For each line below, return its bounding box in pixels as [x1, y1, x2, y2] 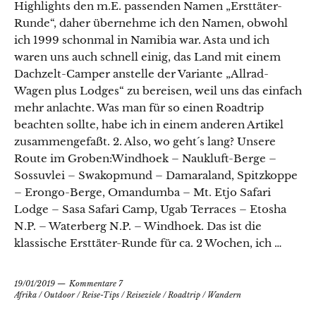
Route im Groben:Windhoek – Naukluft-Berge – [14, 152, 276, 166]
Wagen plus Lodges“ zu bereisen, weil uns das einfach [14, 84, 302, 98]
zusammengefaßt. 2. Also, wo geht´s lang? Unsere [14, 135, 276, 149]
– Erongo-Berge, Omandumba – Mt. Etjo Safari [14, 186, 271, 200]
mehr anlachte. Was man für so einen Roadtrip [14, 101, 264, 115]
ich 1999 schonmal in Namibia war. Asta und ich [14, 33, 269, 47]
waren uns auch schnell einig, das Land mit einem [14, 50, 281, 64]
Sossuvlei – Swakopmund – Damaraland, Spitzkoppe [14, 169, 298, 183]
